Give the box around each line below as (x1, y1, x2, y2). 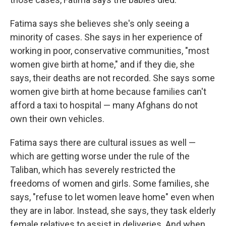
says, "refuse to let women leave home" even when (10, 192, 214, 202)
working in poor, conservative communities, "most (10, 45, 209, 56)
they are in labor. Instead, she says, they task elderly (10, 205, 216, 216)
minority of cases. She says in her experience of (10, 32, 203, 42)
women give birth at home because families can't (10, 86, 206, 97)
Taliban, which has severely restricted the (10, 164, 176, 175)
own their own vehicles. (10, 114, 104, 124)
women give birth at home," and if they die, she (10, 59, 195, 70)
